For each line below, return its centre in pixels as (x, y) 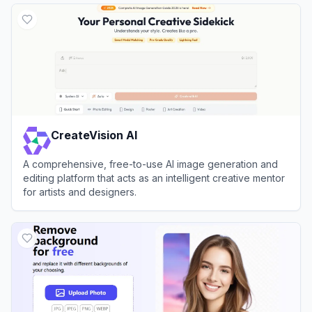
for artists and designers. (80, 192)
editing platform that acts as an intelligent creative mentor (154, 178)
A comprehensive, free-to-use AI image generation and (150, 164)
